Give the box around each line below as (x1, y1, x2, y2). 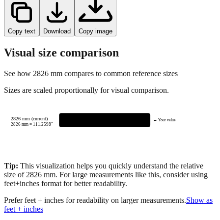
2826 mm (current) (11, 133, 48, 138)
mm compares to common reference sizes (49, 86, 178, 95)
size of (4, 187, 26, 196)
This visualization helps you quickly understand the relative (18, 178, 203, 187)
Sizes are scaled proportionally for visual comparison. (4, 103, 169, 111)
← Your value (153, 135, 176, 140)
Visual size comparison (4, 63, 119, 76)
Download (43, 44, 71, 52)
